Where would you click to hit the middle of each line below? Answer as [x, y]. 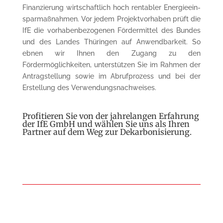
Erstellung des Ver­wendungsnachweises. [89, 87]
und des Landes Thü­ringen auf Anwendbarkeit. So [111, 42]
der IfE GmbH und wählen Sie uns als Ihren [106, 124]
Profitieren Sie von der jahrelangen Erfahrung [111, 116]
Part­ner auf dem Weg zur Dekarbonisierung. [107, 132]
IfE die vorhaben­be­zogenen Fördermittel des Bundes [111, 30]
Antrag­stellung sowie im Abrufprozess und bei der [111, 76]
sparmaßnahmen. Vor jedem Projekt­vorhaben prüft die [111, 19]
